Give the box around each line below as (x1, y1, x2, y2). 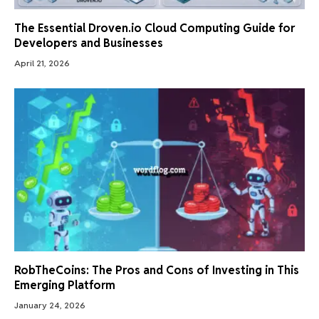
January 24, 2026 (14, 300, 85, 311)
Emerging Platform (14, 278, 115, 293)
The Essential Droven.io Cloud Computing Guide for (14, 20, 295, 36)
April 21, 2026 (14, 57, 70, 68)
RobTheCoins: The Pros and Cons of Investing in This (14, 263, 299, 278)
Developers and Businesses (14, 35, 163, 51)
